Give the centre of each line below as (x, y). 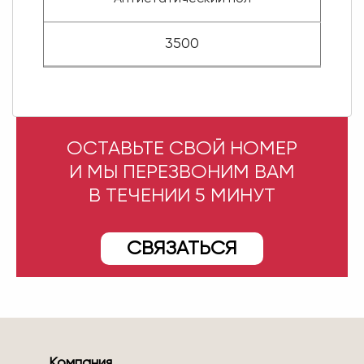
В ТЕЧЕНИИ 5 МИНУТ (182, 196)
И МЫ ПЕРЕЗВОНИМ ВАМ (182, 173)
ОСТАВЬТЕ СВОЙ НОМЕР (182, 149)
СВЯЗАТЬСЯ (182, 249)
